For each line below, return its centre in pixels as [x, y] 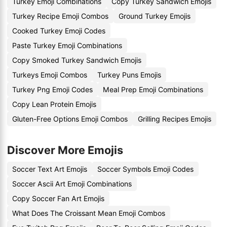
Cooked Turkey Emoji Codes [59, 31]
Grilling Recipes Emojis [175, 119]
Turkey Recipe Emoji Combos [60, 16]
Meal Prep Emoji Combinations [153, 89]
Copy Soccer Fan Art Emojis [58, 198]
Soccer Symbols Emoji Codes [145, 169]
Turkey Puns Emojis [129, 75]
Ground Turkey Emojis [155, 16]
